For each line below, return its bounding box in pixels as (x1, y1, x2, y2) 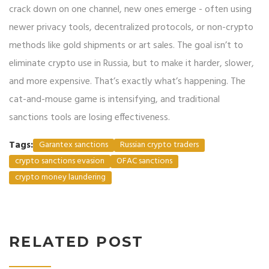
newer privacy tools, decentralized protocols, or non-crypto (9, 20, 253, 36)
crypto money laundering (15, 171, 106, 185)
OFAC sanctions (116, 154, 172, 169)
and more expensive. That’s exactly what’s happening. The (9, 74, 246, 90)
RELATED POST (9, 233, 144, 251)
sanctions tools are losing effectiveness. (9, 110, 170, 126)
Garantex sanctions (39, 138, 108, 153)
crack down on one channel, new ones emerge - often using (9, 2, 252, 18)
